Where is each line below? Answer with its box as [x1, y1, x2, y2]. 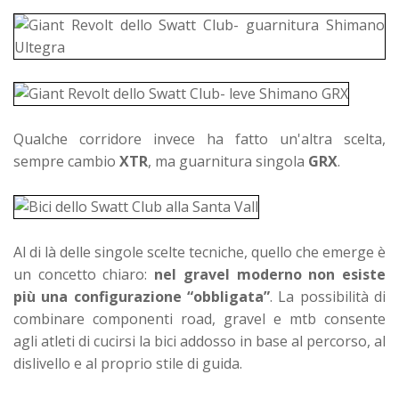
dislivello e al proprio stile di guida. [13, 354, 242, 374]
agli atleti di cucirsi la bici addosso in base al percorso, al [13, 331, 386, 352]
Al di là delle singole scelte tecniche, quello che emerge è [13, 242, 386, 263]
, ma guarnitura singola [148, 151, 308, 172]
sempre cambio [13, 151, 119, 172]
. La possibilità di [270, 287, 386, 307]
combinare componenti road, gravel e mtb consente [13, 309, 386, 330]
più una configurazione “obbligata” [13, 287, 270, 307]
